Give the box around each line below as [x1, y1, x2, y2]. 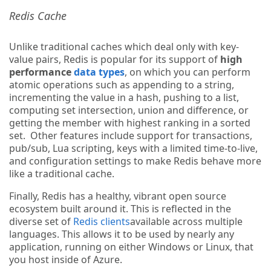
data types [74, 65, 125, 79]
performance [9, 65, 74, 79]
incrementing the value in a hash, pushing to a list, [9, 91, 239, 104]
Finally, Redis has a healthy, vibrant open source [9, 189, 226, 203]
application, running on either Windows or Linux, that [9, 240, 253, 253]
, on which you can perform [125, 65, 250, 79]
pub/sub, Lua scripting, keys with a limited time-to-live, [9, 142, 258, 155]
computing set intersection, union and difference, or [9, 103, 249, 117]
